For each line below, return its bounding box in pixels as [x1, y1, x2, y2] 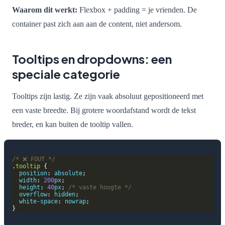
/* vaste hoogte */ [68, 183, 132, 191]
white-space [19, 197, 58, 205]
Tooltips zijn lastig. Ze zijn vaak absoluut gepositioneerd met [12, 91, 203, 100]
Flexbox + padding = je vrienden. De [77, 5, 197, 14]
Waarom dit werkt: [12, 5, 77, 14]
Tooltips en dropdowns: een [12, 51, 172, 66]
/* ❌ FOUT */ [12, 155, 55, 163]
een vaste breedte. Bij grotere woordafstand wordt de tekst [12, 105, 196, 115]
